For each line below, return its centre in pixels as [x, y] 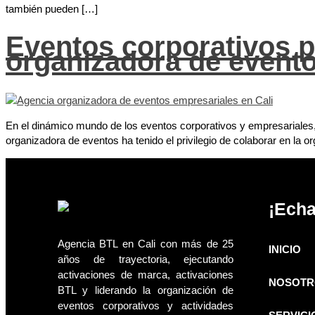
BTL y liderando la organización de [146, 290]
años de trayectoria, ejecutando [146, 259]
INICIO [285, 249]
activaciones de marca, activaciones [146, 274]
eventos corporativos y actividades [146, 305]
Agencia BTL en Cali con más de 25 [146, 243]
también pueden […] [52, 9]
